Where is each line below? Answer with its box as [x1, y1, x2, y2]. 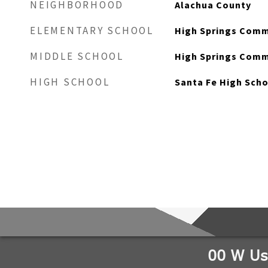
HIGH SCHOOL [30, 75, 110, 89]
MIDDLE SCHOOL [30, 50, 124, 63]
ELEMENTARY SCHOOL [30, 24, 154, 37]
